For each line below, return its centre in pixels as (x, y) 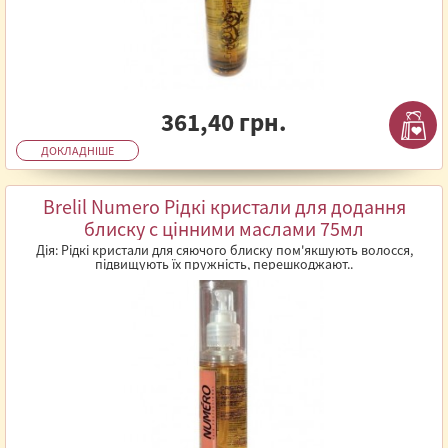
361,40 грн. (224, 122)
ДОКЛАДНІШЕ (77, 150)
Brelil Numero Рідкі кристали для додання (224, 206)
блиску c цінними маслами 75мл (224, 228)
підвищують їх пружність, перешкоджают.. (224, 264)
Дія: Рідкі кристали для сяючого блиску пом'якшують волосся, (224, 250)
